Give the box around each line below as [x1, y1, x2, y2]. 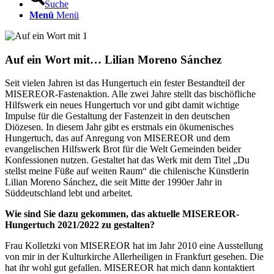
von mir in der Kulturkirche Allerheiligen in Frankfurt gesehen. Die [5, 251, 264, 262]
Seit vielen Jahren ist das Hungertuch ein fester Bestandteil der [5, 78, 245, 89]
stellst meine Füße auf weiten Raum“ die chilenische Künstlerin [5, 166, 249, 177]
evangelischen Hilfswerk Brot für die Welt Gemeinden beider [5, 144, 241, 155]
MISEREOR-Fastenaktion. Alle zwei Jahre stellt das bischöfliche [5, 89, 256, 100]
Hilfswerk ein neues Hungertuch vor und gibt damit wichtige [5, 100, 239, 111]
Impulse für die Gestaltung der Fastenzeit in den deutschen [5, 111, 230, 122]
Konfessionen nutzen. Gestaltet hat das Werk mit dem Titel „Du [5, 155, 250, 166]
